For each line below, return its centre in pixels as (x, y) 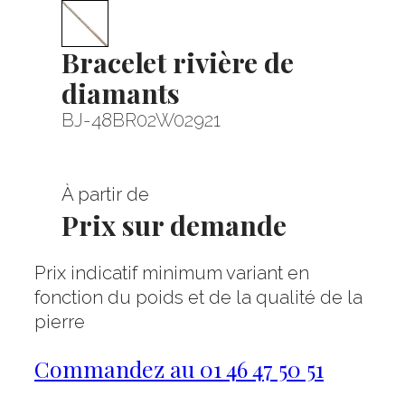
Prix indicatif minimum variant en (172, 273)
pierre (60, 322)
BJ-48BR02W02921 (141, 120)
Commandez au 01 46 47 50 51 (179, 368)
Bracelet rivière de (178, 62)
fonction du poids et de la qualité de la (198, 298)
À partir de (105, 194)
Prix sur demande (174, 225)
